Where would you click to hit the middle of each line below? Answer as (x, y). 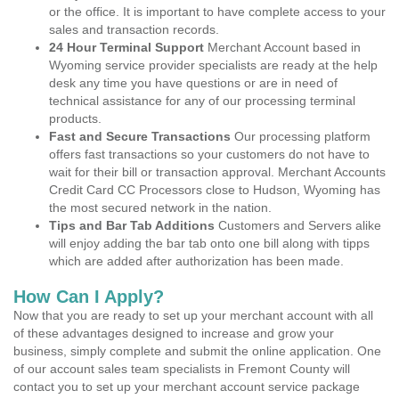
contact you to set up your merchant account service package (187, 387)
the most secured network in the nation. (160, 208)
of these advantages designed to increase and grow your (174, 333)
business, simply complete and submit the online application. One (197, 351)
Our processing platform (301, 136)
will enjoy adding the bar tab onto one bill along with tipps (209, 243)
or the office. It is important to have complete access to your (217, 12)
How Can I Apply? (89, 297)
